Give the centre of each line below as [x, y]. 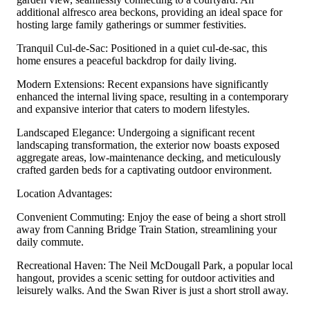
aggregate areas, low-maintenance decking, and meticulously [149, 157]
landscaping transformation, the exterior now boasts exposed [148, 145]
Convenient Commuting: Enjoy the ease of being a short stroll [151, 217]
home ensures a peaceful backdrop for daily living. [127, 60]
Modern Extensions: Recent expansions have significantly [143, 84]
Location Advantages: [64, 193]
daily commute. [50, 241]
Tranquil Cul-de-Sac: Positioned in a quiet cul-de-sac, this [142, 48]
